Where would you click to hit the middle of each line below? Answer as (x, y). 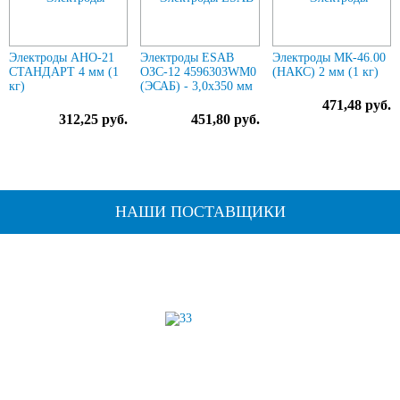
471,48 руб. (356, 105)
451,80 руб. (225, 119)
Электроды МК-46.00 (329, 58)
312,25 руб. (94, 119)
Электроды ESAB (187, 58)
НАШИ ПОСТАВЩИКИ (200, 212)
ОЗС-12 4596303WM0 (199, 72)
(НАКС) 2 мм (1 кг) (325, 72)
